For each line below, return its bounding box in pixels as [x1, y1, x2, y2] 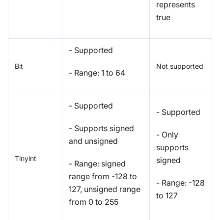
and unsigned [69, 136, 118, 146]
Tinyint [15, 154, 36, 163]
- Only [156, 129, 178, 139]
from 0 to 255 [69, 196, 118, 207]
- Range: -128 [156, 177, 205, 188]
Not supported [156, 61, 203, 70]
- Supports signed [69, 123, 134, 133]
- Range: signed [69, 158, 126, 168]
